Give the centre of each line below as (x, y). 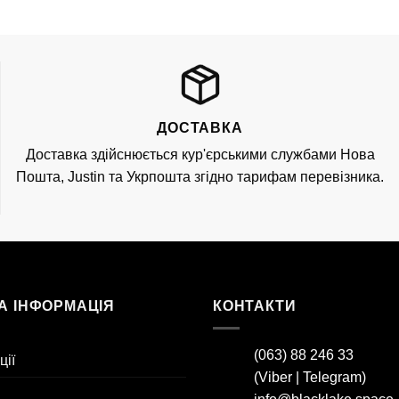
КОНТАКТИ (255, 306)
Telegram (332, 377)
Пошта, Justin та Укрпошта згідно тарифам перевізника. (200, 177)
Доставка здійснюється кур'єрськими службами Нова (200, 155)
